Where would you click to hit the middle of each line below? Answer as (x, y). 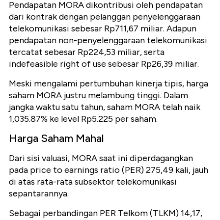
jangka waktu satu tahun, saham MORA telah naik (105, 107)
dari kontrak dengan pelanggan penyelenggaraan (105, 16)
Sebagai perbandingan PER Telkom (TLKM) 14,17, (106, 213)
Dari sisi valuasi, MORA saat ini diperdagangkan (101, 158)
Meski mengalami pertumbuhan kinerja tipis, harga (109, 83)
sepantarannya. (39, 193)
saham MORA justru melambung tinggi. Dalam (98, 95)
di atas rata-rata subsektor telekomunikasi (93, 181)
